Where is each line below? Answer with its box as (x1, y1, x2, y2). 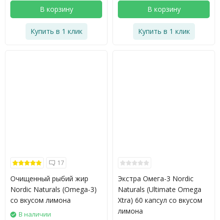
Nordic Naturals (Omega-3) (10, 185, 97, 194)
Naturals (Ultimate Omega (118, 185, 201, 194)
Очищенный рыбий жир (10, 174, 88, 183)
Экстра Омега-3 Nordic (118, 174, 193, 183)
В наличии (19, 210, 51, 219)
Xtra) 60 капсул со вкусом (118, 195, 202, 205)
